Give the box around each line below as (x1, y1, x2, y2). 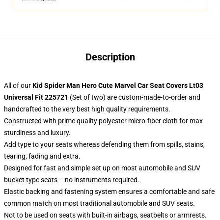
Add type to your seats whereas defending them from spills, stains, (4, 140, 205, 148)
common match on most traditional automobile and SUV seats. (4, 199, 195, 207)
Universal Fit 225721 (4, 93, 68, 101)
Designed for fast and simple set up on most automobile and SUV (4, 164, 200, 172)
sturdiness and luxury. (4, 129, 71, 137)
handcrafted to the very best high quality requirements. (4, 105, 170, 113)
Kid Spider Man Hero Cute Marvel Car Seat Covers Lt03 (32, 82, 203, 89)
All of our (4, 82, 32, 89)
